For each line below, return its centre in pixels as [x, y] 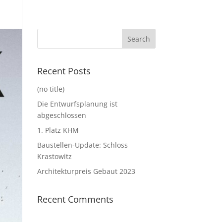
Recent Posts [64, 71]
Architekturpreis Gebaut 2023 [86, 171]
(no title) [51, 89]
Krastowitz [54, 156]
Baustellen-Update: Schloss [82, 145]
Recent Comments [75, 199]
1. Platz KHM [58, 130]
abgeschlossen [61, 115]
